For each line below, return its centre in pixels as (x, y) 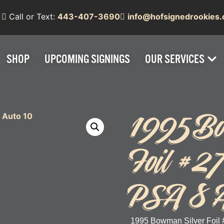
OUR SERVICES (174, 59)
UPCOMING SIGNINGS (87, 59)
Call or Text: (32, 16)
